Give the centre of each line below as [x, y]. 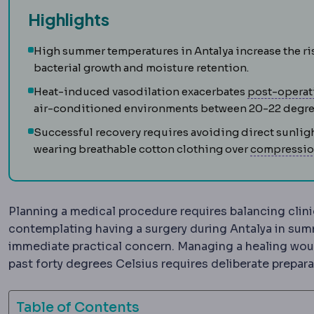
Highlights [69, 19]
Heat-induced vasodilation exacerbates [141, 91]
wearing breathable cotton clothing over [142, 149]
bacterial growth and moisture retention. [141, 67]
